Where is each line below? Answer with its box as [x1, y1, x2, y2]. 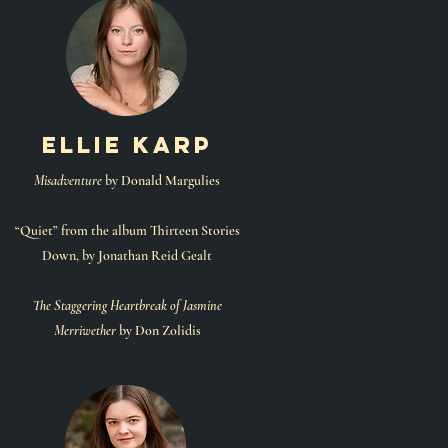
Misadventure [34, 172, 102, 189]
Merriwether [53, 322, 116, 339]
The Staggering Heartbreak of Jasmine [32, 297, 222, 314]
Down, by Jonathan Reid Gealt [42, 247, 212, 264]
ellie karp [41, 131, 213, 159]
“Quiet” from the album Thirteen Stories [14, 222, 240, 239]
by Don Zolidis [115, 322, 201, 339]
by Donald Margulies [102, 172, 220, 189]
